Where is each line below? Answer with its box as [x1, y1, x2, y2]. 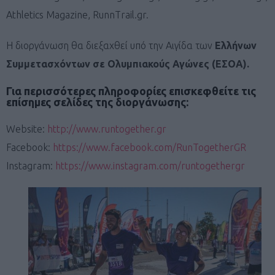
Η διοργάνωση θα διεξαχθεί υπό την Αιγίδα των [6, 39, 215, 51]
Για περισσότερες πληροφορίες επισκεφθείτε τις [6, 84, 256, 97]
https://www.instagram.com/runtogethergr [55, 160, 245, 171]
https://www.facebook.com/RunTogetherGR [53, 141, 246, 153]
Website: [6, 123, 47, 134]
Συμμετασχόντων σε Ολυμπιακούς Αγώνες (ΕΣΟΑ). [6, 58, 249, 69]
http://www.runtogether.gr [47, 123, 166, 134]
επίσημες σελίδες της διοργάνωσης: [6, 95, 188, 108]
